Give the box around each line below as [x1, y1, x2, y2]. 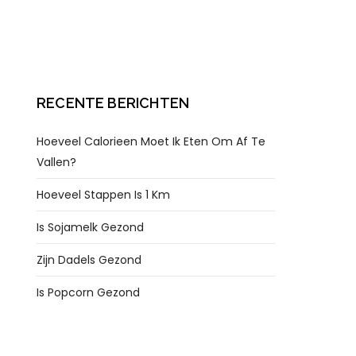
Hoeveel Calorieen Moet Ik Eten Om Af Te [37, 133, 265, 149]
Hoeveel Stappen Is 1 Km [37, 187, 170, 203]
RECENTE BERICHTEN [37, 95, 190, 111]
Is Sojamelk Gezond [37, 219, 144, 235]
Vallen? [37, 154, 76, 170]
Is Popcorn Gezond [37, 284, 140, 300]
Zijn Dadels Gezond [37, 252, 141, 268]
